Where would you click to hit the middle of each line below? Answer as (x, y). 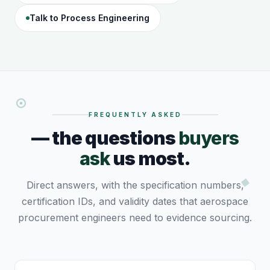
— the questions (105, 138)
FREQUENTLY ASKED (135, 115)
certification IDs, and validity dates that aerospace (135, 202)
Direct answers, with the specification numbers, (135, 185)
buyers (209, 138)
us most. (150, 159)
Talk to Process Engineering (89, 18)
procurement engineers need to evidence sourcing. (135, 218)
